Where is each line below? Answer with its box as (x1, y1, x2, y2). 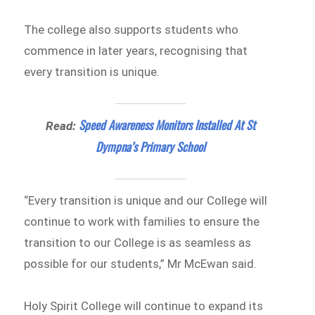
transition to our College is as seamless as (24, 236, 252, 250)
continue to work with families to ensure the (24, 214, 260, 229)
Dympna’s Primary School (95, 137, 205, 155)
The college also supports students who (24, 22, 239, 37)
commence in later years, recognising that (24, 43, 248, 58)
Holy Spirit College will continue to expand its (24, 299, 264, 314)
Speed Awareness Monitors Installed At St (78, 115, 255, 134)
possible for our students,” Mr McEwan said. (24, 257, 257, 271)
